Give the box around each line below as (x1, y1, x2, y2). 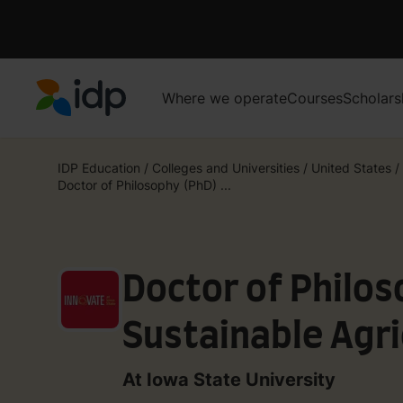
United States (311, 159, 391, 175)
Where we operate (162, 88, 287, 107)
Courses (287, 88, 343, 107)
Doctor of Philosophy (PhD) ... (58, 176, 231, 193)
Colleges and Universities (152, 159, 300, 175)
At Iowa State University (122, 368, 336, 390)
